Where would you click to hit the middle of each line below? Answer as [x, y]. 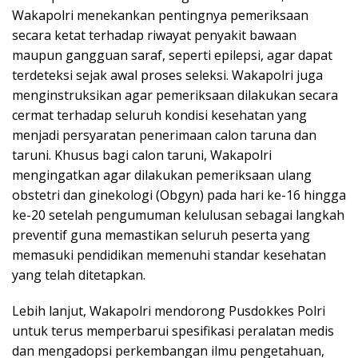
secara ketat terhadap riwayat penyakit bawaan [154, 36]
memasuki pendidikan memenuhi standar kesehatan [169, 255]
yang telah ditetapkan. [79, 275]
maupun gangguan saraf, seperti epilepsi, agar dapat [172, 56]
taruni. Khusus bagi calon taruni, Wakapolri [142, 155]
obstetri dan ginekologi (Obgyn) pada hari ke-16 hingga [179, 195]
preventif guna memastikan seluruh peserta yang [161, 235]
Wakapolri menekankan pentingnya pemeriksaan [160, 16]
